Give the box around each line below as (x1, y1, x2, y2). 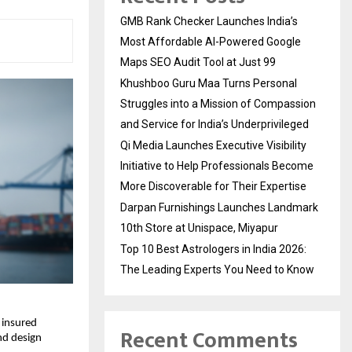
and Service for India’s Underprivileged (120, 117, 309, 130)
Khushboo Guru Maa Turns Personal (120, 76, 297, 90)
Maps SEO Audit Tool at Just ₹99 (120, 55, 276, 68)
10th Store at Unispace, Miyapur (120, 221, 278, 234)
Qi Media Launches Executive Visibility (120, 138, 306, 152)
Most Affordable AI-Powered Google (120, 35, 301, 48)
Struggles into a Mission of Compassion (120, 97, 316, 110)
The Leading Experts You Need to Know (120, 262, 314, 276)
